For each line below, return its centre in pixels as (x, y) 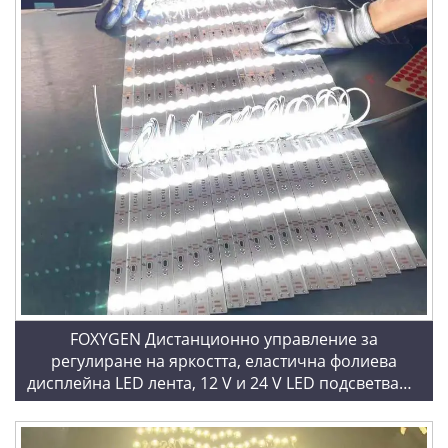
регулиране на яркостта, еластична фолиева (224, 361)
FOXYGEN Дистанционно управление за (224, 339)
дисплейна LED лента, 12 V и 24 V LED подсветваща (224, 383)
